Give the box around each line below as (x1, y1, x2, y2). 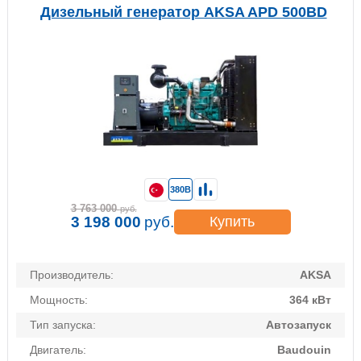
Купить (210, 214, 255, 230)
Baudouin (277, 343, 331, 357)
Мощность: (30, 293, 88, 307)
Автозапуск (266, 318, 331, 332)
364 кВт (289, 293, 331, 307)
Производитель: (30, 268, 114, 282)
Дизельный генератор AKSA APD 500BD (39, 4, 327, 21)
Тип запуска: (30, 318, 96, 332)
